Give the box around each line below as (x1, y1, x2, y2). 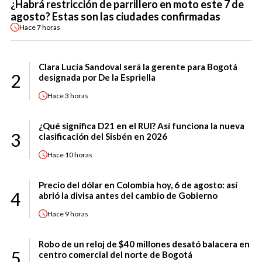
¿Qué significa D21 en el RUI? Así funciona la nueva (39, 120, 244, 132)
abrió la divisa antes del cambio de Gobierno (39, 190, 218, 201)
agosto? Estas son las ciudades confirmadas (11, 10, 220, 23)
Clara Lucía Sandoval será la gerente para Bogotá (39, 61, 237, 73)
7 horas (37, 22, 60, 32)
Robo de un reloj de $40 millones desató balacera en (39, 239, 250, 250)
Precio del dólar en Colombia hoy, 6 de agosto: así (39, 180, 237, 191)
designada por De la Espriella (39, 72, 156, 83)
